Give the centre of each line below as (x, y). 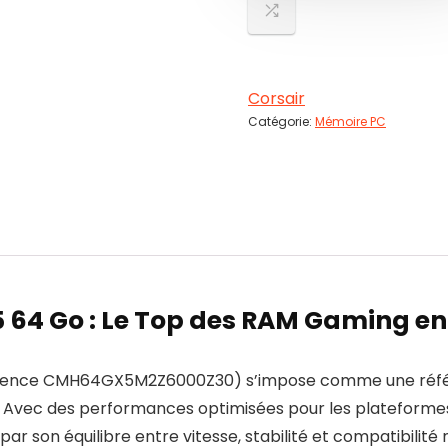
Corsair (276, 99)
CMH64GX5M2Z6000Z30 (138, 381)
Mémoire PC (350, 122)
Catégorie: (281, 122)
